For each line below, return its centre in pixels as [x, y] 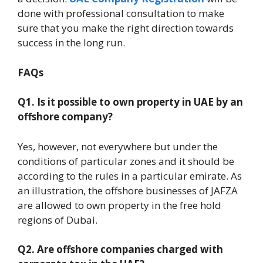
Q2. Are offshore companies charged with [120, 249]
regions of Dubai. [58, 220]
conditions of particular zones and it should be [126, 161]
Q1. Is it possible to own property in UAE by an [130, 102]
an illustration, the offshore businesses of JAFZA [128, 190]
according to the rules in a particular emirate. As [130, 176]
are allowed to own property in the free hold [119, 205]
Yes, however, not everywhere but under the [118, 146]
